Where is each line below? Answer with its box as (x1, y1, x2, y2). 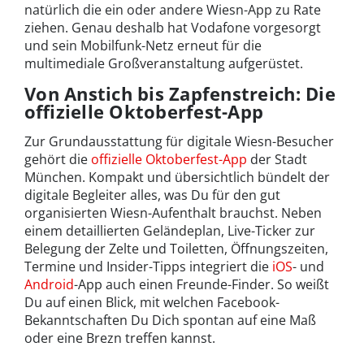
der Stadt (247, 150, 307, 169)
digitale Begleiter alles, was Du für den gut (24, 186, 280, 205)
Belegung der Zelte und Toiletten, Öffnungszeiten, (24, 240, 328, 258)
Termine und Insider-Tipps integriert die (24, 258, 272, 276)
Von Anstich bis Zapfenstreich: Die (24, 81, 336, 106)
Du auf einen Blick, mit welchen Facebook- (24, 293, 279, 312)
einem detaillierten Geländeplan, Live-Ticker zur (24, 222, 315, 240)
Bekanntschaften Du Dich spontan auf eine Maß (24, 311, 316, 330)
